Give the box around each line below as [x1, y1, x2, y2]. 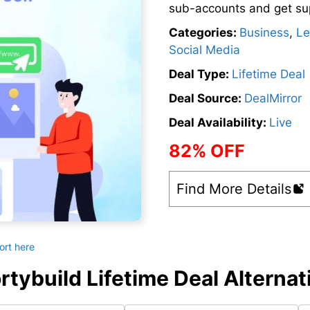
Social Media [169, 43, 240, 57]
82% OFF [169, 140, 245, 162]
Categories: [169, 26, 239, 40]
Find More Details [176, 181, 291, 198]
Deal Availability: [169, 116, 269, 130]
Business [239, 26, 289, 40]
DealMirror [244, 91, 302, 106]
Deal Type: [169, 67, 232, 82]
